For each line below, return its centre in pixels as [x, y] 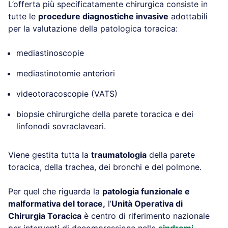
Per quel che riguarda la [55, 191]
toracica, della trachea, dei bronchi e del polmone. [105, 167]
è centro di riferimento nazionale [146, 216]
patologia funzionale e [146, 191]
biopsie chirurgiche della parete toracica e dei [105, 114]
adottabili [188, 16]
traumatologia [119, 154]
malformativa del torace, [57, 203]
